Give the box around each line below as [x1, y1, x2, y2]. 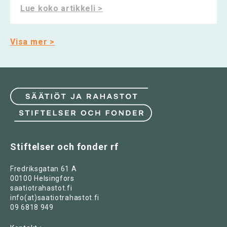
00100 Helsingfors [10, 174, 74, 183]
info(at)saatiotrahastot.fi [10, 194, 100, 202]
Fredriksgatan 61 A [10, 165, 77, 173]
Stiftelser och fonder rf [10, 141, 119, 153]
